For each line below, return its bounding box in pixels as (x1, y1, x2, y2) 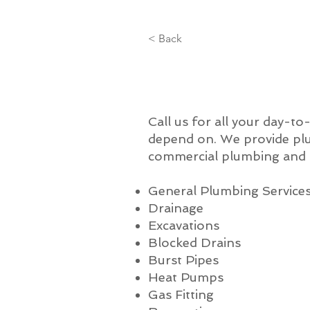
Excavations (148, 218, 219, 232)
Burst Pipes (148, 253, 219, 267)
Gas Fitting (148, 287, 214, 302)
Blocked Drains (148, 235, 241, 250)
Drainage (148, 201, 203, 215)
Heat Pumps (148, 270, 224, 284)
